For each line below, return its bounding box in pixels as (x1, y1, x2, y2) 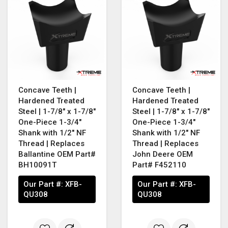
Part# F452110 (132, 160, 186, 169)
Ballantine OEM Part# (18, 149, 96, 159)
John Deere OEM (132, 149, 193, 159)
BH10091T (18, 160, 56, 169)
